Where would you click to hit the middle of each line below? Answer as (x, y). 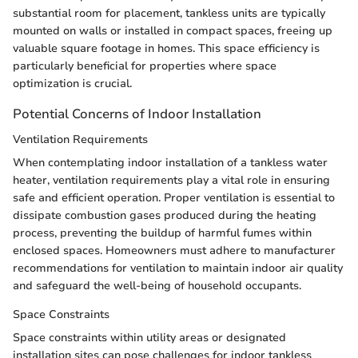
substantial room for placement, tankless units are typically (169, 14)
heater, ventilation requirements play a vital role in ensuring (171, 180)
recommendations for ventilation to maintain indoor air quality (178, 268)
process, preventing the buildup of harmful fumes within (162, 233)
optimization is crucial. (72, 84)
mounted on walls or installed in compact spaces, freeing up (173, 31)
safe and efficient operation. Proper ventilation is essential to (174, 197)
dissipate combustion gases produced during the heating (165, 215)
